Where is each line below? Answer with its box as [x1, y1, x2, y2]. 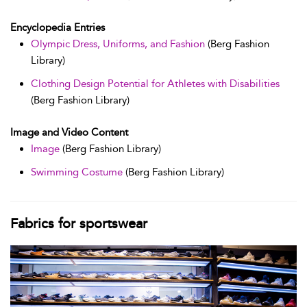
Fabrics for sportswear [10, 215, 147, 232]
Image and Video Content [10, 126, 128, 139]
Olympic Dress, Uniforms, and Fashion [31, 38, 205, 51]
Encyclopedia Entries [10, 21, 105, 34]
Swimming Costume [31, 166, 123, 179]
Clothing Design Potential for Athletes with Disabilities [31, 77, 280, 90]
